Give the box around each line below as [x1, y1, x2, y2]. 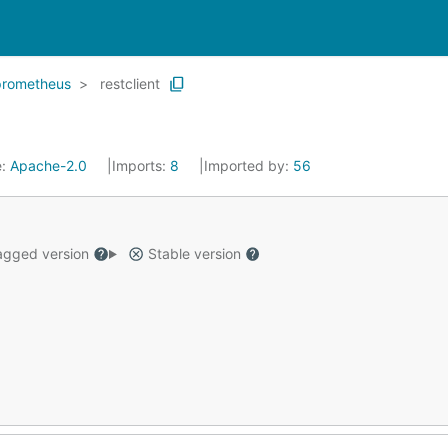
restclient [100, 75, 160, 92]
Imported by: [204, 157, 293, 174]
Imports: [112, 157, 170, 174]
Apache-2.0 [10, 157, 87, 174]
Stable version [143, 245, 245, 262]
